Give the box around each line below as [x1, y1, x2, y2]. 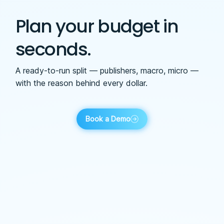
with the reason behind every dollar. [15, 77, 147, 88]
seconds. [15, 36, 91, 62]
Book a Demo [85, 114, 131, 123]
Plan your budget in [15, 13, 178, 39]
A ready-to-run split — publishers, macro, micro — [15, 65, 198, 75]
